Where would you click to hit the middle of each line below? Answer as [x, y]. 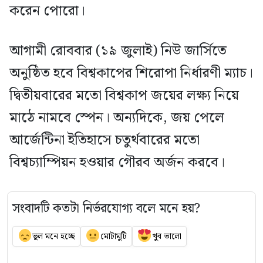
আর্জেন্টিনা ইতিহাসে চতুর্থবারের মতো [104, 141]
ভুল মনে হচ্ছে [53, 236]
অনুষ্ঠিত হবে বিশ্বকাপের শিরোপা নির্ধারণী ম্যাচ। [131, 74]
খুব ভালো [166, 236]
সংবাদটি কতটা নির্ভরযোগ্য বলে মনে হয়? [106, 209]
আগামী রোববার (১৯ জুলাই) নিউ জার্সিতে [118, 51]
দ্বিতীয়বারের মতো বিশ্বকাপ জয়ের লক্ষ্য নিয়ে [124, 96]
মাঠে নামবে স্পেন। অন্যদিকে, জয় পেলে [117, 118]
